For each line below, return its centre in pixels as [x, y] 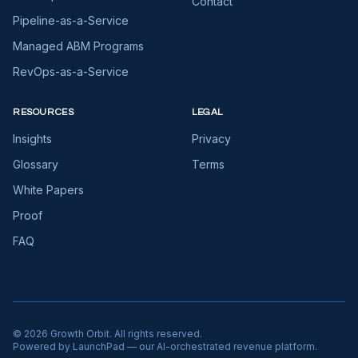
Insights [32, 139]
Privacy [211, 139]
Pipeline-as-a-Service [71, 20]
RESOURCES [44, 112]
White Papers [48, 190]
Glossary [36, 164]
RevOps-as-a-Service [71, 72]
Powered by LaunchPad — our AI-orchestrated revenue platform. [165, 346]
